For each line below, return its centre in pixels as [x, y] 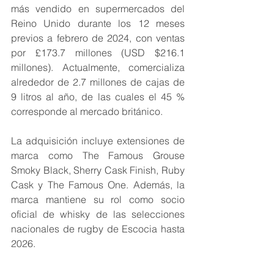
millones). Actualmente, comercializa [98, 68]
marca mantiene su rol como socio [98, 200]
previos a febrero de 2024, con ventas [98, 38]
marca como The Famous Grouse [98, 156]
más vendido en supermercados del [98, 9]
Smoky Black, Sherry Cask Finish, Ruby [98, 170]
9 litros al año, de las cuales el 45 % [98, 97]
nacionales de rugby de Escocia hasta [98, 229]
